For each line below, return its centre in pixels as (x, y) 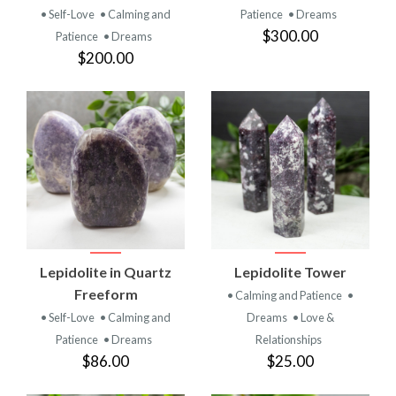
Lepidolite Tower (290, 271)
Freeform (106, 293)
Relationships (289, 339)
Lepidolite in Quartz (106, 271)
